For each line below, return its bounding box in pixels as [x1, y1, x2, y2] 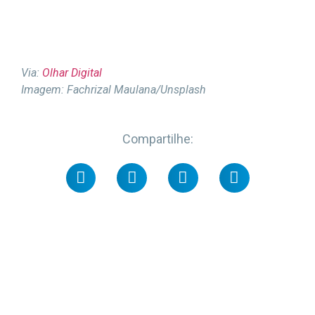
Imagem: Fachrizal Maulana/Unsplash [21, 82, 206, 96]
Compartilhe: [122, 131, 193, 147]
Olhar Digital [42, 65, 102, 79]
